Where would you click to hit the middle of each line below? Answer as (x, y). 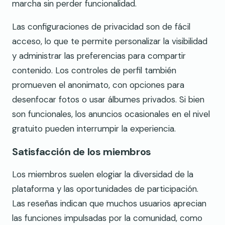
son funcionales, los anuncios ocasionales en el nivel (111, 114)
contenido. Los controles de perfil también (94, 70)
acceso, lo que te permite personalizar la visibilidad (110, 41)
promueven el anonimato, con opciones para (98, 85)
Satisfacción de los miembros (82, 151)
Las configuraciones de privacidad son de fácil (101, 26)
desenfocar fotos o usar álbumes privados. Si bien (108, 99)
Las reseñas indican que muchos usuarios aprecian (109, 203)
